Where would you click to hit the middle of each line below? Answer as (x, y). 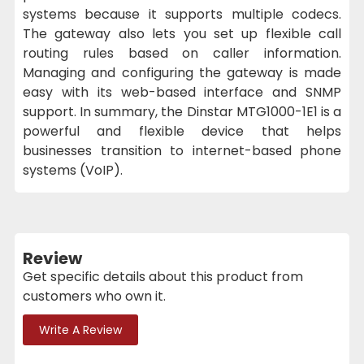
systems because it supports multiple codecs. (182, 14)
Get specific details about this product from (163, 276)
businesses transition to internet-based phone (182, 150)
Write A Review (80, 329)
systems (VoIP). (73, 170)
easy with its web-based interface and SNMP (182, 92)
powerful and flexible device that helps (182, 131)
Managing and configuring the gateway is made (182, 72)
